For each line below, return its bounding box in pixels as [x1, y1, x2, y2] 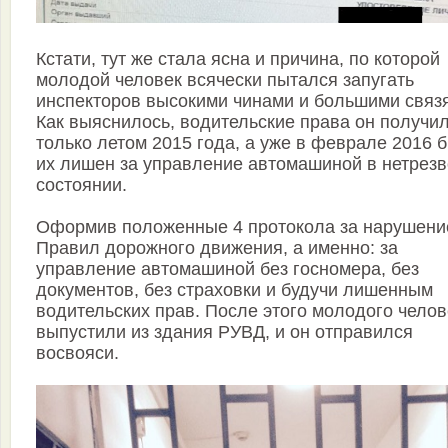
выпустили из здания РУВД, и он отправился [36, 321, 413, 342]
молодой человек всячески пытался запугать [36, 69, 414, 90]
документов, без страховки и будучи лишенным [36, 279, 433, 300]
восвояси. [36, 342, 119, 363]
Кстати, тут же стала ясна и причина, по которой [36, 48, 440, 69]
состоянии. [36, 174, 127, 195]
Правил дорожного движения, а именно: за [36, 237, 398, 258]
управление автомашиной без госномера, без [36, 258, 419, 279]
